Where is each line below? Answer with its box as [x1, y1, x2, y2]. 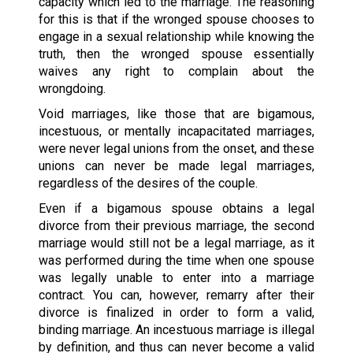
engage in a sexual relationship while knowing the [38, 28, 315, 44]
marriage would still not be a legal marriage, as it [38, 235, 315, 251]
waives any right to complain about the [38, 63, 315, 79]
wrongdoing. [38, 80, 106, 96]
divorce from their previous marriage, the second [38, 217, 315, 233]
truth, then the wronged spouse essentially [38, 46, 315, 61]
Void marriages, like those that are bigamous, [38, 106, 315, 121]
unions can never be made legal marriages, [38, 158, 315, 173]
